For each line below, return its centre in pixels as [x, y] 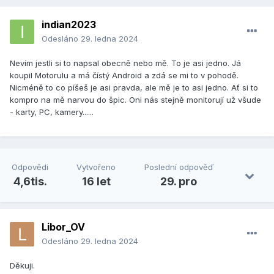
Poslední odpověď [179, 167]
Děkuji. [22, 266]
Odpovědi [30, 167]
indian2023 [69, 25]
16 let [96, 182]
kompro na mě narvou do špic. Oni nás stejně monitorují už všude [135, 100]
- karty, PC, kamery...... [52, 112]
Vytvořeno [96, 167]
